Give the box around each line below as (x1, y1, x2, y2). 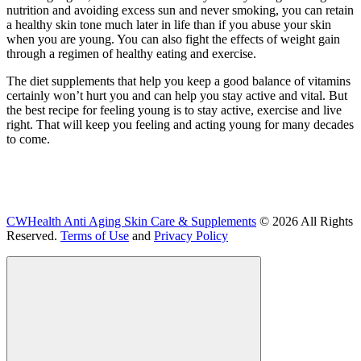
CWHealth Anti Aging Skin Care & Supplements (6, 214, 256, 228)
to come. (6, 131, 50, 146)
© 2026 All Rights (256, 214, 353, 228)
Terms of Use (60, 228, 129, 243)
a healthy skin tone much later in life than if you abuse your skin (6, 17, 331, 31)
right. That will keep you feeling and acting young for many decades (6, 117, 354, 131)
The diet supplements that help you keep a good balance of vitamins (6, 73, 351, 88)
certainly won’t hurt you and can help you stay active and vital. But (6, 88, 347, 102)
